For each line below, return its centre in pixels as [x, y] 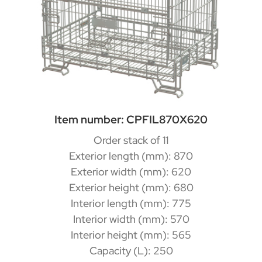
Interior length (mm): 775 [131, 203]
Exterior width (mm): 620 [131, 171]
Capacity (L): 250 [131, 250]
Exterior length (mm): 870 [131, 156]
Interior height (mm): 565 [131, 235]
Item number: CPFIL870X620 [131, 119]
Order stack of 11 [131, 140]
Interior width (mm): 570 [131, 219]
